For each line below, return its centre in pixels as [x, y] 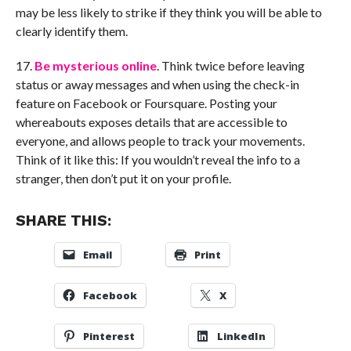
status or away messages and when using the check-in [157, 85]
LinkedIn [241, 337]
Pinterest [109, 337]
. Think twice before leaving [230, 66]
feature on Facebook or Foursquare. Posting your [146, 103]
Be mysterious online [95, 66]
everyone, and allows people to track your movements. [160, 141]
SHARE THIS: [63, 221]
